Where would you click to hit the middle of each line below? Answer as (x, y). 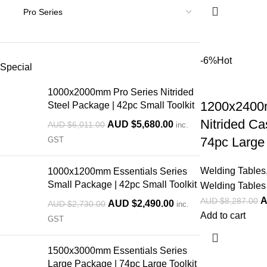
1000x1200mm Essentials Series (117, 171)
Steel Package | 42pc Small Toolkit (121, 105)
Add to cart (223, 215)
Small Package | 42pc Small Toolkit (122, 184)
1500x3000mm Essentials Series (117, 251)
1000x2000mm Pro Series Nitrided (121, 92)
